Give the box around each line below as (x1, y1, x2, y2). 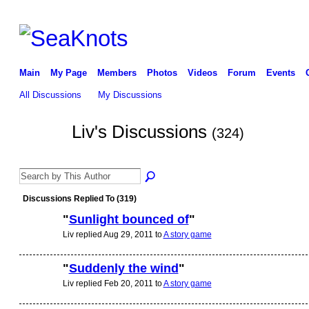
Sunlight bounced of (68, 212, 189, 227)
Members (97, 67, 137, 78)
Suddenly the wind (68, 261, 179, 276)
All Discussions (19, 89, 81, 100)
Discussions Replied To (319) (22, 194, 137, 204)
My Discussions (98, 89, 163, 100)
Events (266, 67, 295, 78)
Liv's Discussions (71, 121, 212, 143)
